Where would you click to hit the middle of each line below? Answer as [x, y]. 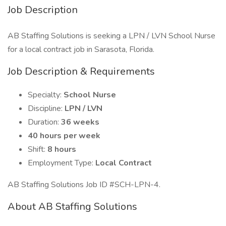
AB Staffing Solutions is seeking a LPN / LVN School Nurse [111, 36]
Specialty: [46, 95]
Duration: [44, 122]
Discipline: [46, 108]
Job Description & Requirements [81, 71]
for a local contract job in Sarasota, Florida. [81, 49]
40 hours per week [64, 136]
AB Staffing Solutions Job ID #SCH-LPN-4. [84, 185]
